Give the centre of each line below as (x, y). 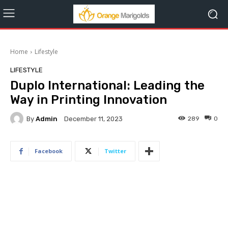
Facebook (49, 151)
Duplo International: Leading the (107, 85)
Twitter (115, 151)
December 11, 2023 (93, 119)
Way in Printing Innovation (89, 100)
